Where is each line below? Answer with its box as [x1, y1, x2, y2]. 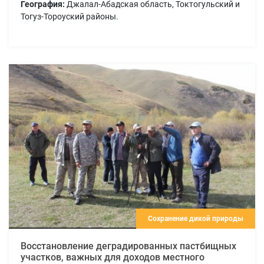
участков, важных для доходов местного [21, 251, 204, 263]
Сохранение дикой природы [148, 214, 243, 223]
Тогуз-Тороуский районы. [21, 11, 118, 21]
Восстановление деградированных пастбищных [21, 240, 236, 252]
